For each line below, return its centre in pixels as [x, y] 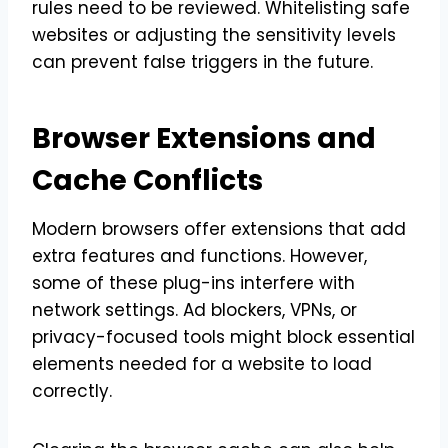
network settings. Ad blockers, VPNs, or [194, 309]
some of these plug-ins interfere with [193, 282]
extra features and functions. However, [199, 255]
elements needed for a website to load [202, 363]
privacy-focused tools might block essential [223, 336]
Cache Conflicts [147, 180]
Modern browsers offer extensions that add [219, 228]
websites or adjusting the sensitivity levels [214, 34]
